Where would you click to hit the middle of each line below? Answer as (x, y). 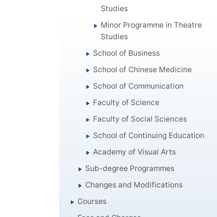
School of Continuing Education (149, 135)
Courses (92, 201)
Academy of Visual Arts (135, 152)
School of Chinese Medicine (143, 69)
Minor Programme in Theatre (152, 25)
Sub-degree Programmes (130, 168)
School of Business (127, 53)
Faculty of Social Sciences (140, 119)
